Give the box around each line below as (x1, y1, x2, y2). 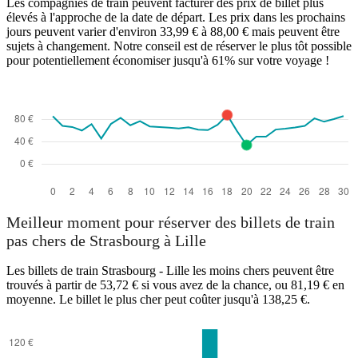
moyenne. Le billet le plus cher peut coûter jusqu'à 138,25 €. (6, 292, 310, 307)
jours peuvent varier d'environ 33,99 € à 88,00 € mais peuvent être (6, 24, 340, 38)
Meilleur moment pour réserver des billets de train (6, 213, 335, 232)
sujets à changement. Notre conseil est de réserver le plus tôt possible (6, 38, 352, 53)
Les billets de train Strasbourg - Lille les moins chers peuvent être (6, 264, 334, 278)
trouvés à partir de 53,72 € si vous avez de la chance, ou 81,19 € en (6, 278, 344, 292)
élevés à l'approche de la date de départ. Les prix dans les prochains (6, 10, 345, 24)
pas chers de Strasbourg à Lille (6, 232, 206, 250)
